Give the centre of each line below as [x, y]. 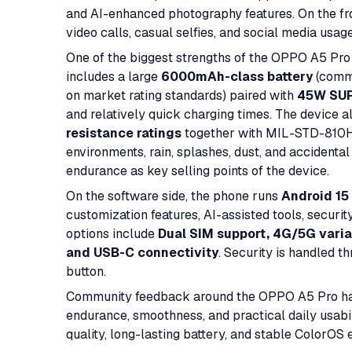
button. [86, 271]
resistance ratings [124, 133]
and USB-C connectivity [142, 253]
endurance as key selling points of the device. [198, 171]
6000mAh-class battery [237, 77]
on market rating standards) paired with [181, 95]
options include [112, 234]
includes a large [114, 77]
